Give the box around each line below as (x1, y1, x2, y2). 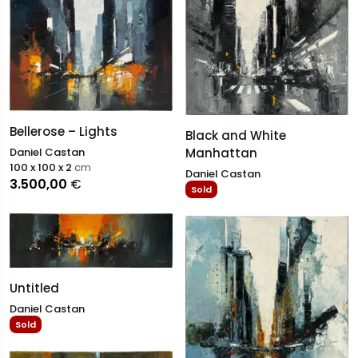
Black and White (185, 127, 286, 145)
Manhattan (185, 145, 257, 162)
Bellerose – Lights (10, 123, 117, 141)
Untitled (10, 280, 59, 297)
